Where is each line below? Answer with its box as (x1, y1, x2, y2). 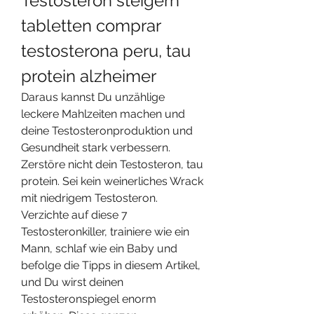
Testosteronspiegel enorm (21, 292, 156, 306)
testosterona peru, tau (21, 40, 191, 61)
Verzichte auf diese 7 (21, 207, 128, 221)
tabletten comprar (21, 15, 161, 36)
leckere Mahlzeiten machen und (21, 107, 185, 121)
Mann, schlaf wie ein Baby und (21, 241, 177, 255)
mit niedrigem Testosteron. (21, 191, 158, 205)
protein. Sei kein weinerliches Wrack (21, 174, 203, 188)
